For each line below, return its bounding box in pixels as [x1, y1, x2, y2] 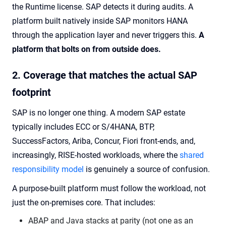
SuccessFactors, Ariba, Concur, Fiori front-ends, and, [12, 136, 195, 146]
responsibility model [12, 164, 84, 174]
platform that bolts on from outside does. [12, 44, 161, 54]
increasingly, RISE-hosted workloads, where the [12, 150, 180, 160]
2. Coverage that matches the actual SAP [12, 69, 197, 81]
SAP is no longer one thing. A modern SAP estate [12, 108, 185, 118]
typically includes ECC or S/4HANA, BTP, [12, 122, 154, 132]
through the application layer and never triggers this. [12, 30, 199, 40]
